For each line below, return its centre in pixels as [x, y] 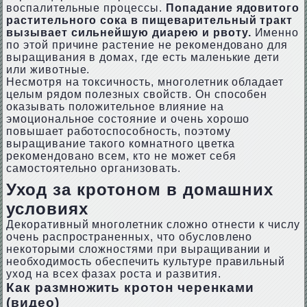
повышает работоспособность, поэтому [118, 131]
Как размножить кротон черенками [130, 287]
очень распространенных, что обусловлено [129, 237]
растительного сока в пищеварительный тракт [149, 20]
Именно [275, 33]
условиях [47, 209]
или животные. [48, 70]
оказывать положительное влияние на [115, 107]
